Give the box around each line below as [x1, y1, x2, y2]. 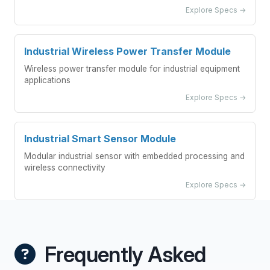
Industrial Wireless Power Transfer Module [24, 45, 231, 57]
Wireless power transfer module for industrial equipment [24, 64, 240, 74]
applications [24, 75, 71, 85]
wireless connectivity [24, 163, 105, 172]
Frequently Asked [40, 242, 206, 267]
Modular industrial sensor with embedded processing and [24, 151, 245, 161]
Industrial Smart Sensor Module [24, 133, 176, 145]
